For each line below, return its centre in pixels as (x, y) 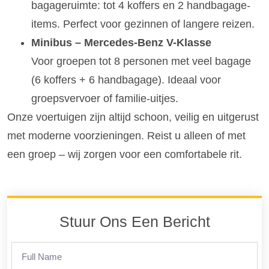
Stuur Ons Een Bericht (134, 222)
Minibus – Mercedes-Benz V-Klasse (121, 42)
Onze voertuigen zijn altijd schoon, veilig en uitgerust (133, 117)
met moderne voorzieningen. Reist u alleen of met (126, 135)
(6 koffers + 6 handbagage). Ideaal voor (126, 80)
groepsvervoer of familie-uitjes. (105, 98)
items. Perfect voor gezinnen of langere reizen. (143, 24)
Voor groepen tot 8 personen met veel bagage (141, 61)
